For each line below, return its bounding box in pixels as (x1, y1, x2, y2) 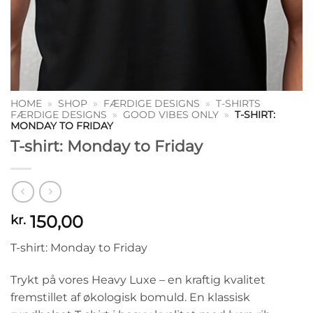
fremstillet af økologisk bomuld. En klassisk (10, 291, 250, 305)
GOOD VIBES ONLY (123, 109, 219, 120)
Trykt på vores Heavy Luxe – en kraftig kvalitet (10, 273, 265, 287)
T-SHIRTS (216, 98, 261, 109)
